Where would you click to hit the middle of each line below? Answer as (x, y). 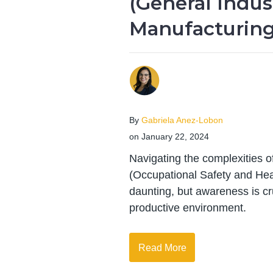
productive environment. (188, 208)
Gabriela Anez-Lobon (182, 121)
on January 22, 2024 (169, 137)
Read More (162, 248)
